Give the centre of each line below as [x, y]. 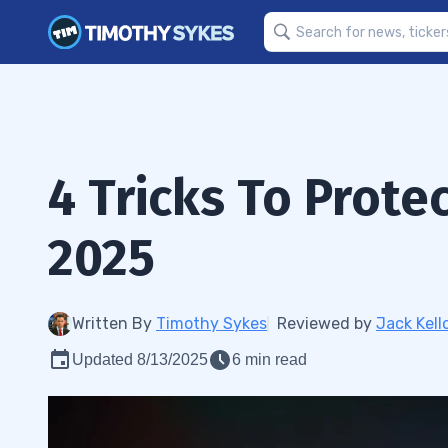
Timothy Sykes [211, 323]
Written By [114, 323]
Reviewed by [326, 323]
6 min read [269, 359]
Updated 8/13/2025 [140, 359]
